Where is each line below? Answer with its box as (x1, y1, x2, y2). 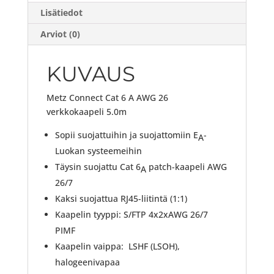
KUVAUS (46, 61, 135, 87)
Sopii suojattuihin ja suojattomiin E (54, 129, 198, 141)
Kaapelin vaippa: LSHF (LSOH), (54, 240, 180, 253)
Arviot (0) (40, 28, 80, 40)
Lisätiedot (40, 7, 83, 19)
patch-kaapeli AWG (146, 161, 227, 173)
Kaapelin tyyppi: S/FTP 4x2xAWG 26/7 (54, 209, 208, 221)
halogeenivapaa (54, 256, 120, 268)
